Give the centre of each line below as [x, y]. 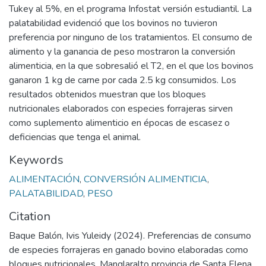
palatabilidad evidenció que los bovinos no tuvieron [113, 23]
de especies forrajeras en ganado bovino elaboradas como [129, 250]
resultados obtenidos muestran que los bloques [107, 94]
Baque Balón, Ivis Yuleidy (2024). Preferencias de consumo [130, 236]
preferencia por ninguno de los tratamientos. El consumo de [131, 37]
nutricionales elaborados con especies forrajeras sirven [121, 109]
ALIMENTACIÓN [44, 179]
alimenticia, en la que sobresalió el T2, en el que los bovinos [131, 66]
